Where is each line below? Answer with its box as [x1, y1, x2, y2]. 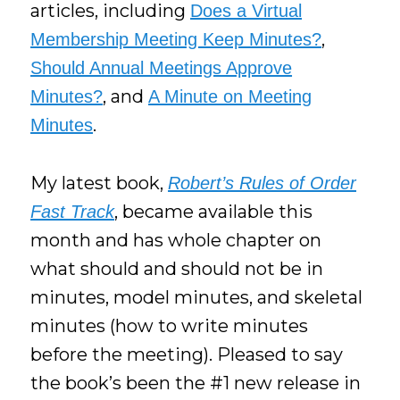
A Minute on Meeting [148, 87, 312, 107]
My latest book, [30, 171, 169, 194]
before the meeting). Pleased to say [30, 343, 344, 365]
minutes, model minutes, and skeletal [30, 286, 363, 308]
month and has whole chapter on [30, 229, 322, 251]
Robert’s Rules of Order [168, 172, 357, 193]
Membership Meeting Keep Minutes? [30, 29, 322, 50]
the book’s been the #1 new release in [30, 371, 362, 394]
